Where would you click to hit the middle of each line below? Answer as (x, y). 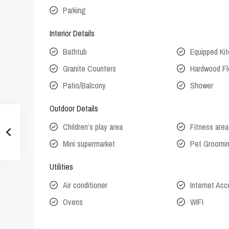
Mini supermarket (89, 144)
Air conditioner (85, 185)
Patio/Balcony (84, 86)
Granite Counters (89, 69)
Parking (74, 10)
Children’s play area (93, 127)
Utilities (61, 167)
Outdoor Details (74, 109)
